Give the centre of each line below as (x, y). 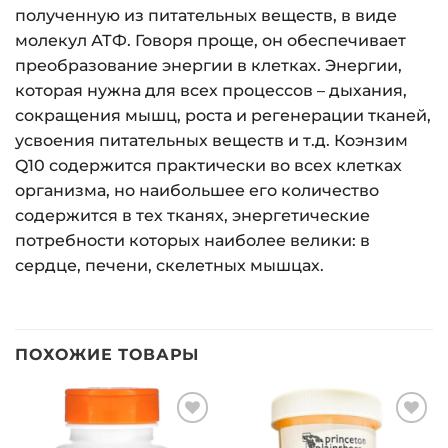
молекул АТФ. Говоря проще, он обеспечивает (210, 41)
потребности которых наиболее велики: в (192, 241)
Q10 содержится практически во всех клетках (208, 166)
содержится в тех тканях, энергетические (192, 216)
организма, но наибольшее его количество (197, 191)
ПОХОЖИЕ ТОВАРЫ (107, 354)
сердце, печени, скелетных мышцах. (169, 266)
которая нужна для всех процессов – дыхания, (211, 91)
